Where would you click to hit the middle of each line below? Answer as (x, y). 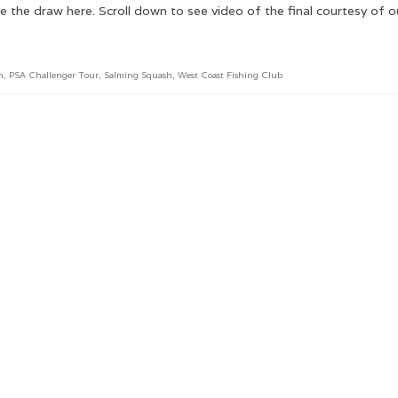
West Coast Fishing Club (230, 75)
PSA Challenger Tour (54, 75)
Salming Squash (138, 75)
